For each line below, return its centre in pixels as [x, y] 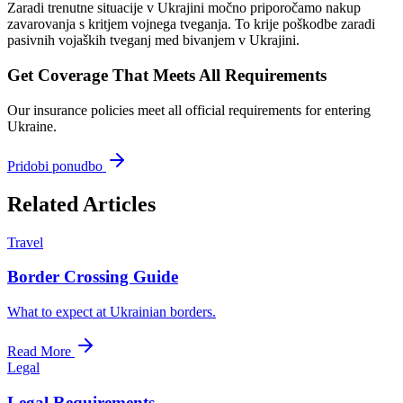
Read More [41, 352]
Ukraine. [32, 126]
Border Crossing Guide [93, 277]
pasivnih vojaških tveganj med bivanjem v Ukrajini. [153, 40]
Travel [25, 242]
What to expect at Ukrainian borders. [112, 312]
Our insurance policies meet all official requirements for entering [189, 110]
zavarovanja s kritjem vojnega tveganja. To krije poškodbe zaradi [191, 24]
